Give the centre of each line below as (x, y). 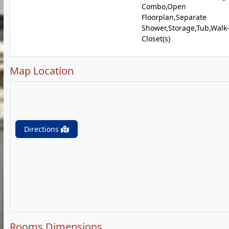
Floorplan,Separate (174, 17)
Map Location (42, 71)
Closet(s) (156, 39)
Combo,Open (164, 6)
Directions (42, 129)
